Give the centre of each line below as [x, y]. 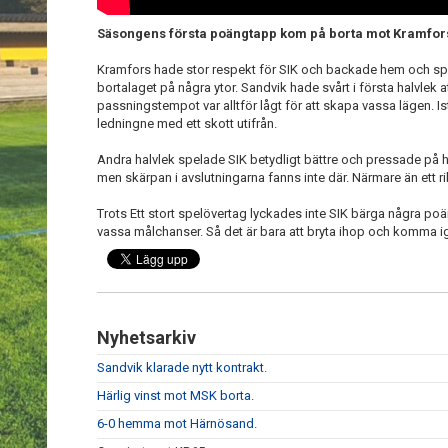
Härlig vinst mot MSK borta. [175, 395]
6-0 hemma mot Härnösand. [177, 423]
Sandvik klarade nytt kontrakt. [182, 367]
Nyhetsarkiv [146, 337]
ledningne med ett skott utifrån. [188, 123]
